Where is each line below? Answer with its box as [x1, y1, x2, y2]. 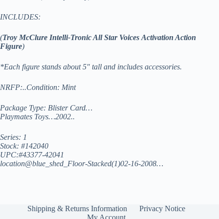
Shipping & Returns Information [27, 204, 127, 213]
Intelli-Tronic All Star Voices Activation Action [47, 33, 196, 42]
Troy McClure [2, 33, 47, 42]
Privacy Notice [139, 204, 185, 213]
